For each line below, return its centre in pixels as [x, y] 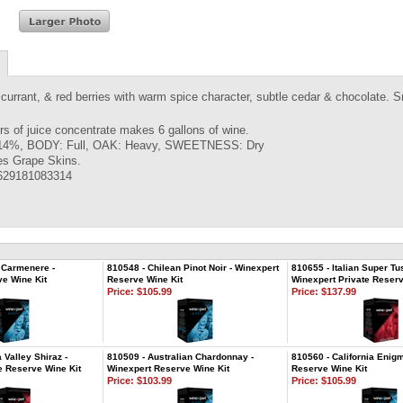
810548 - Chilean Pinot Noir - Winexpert [193, 268]
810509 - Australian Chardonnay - [180, 357]
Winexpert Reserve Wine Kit [168, 368]
